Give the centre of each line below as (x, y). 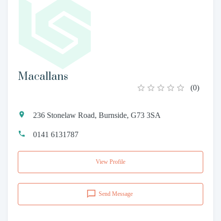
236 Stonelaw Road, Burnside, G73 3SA (97, 115)
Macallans (43, 76)
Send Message (116, 194)
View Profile (110, 162)
